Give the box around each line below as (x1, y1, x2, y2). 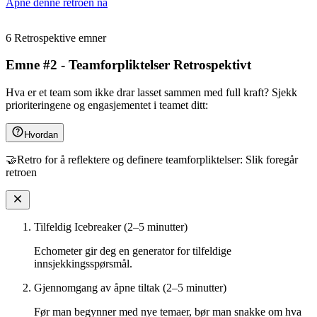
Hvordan (24, 129, 58, 140)
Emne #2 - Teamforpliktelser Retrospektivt (6, 57, 251, 73)
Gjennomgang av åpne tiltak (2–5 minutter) (34, 281, 226, 294)
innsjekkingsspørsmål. (34, 257, 132, 270)
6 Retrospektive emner (6, 31, 106, 44)
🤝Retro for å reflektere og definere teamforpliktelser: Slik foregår (6, 153, 298, 166)
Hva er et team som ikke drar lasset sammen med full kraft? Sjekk (6, 86, 297, 98)
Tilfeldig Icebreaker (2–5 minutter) (34, 220, 188, 233)
